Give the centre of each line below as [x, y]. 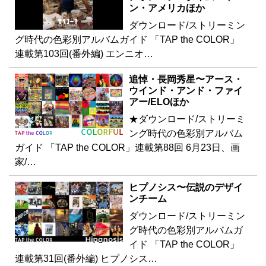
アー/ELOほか [159, 102]
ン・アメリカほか [167, 8]
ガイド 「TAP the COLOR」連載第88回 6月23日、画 [127, 148]
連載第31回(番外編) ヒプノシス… [86, 259]
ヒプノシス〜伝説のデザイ [186, 188]
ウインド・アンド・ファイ [186, 91]
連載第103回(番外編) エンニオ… [84, 54]
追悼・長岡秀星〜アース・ [186, 80]
